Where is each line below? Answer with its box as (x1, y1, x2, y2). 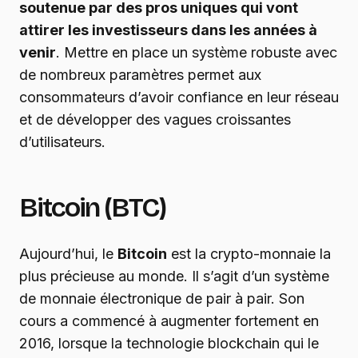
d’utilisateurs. (19, 133, 105, 151)
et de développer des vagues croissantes (19, 111, 291, 129)
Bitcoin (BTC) (19, 191, 165, 225)
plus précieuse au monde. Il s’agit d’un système (19, 268, 329, 285)
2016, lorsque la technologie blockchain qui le (19, 335, 319, 352)
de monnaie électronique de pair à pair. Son (19, 290, 304, 308)
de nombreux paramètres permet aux (19, 66, 261, 84)
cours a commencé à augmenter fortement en (19, 312, 319, 330)
